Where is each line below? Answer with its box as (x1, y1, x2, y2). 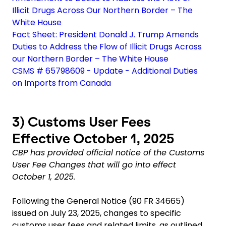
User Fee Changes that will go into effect (12, 158, 176, 171)
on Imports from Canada (12, 77, 111, 89)
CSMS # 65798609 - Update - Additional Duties (12, 65, 198, 77)
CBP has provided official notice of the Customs (12, 146, 204, 158)
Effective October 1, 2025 (12, 130, 174, 146)
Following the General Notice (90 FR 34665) (12, 195, 185, 207)
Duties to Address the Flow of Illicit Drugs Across (12, 40, 202, 52)
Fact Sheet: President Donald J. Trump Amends (12, 28, 199, 40)
